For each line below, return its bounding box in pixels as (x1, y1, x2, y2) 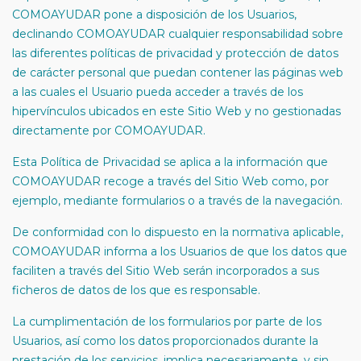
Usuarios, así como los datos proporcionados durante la (12, 334, 318, 348)
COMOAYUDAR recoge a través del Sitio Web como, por (12, 174, 329, 189)
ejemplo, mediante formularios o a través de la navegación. (12, 193, 342, 208)
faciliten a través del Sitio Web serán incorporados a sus (12, 263, 319, 278)
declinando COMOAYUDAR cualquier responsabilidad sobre (12, 27, 343, 41)
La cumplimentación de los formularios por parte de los (12, 314, 322, 329)
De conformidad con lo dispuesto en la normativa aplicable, (12, 225, 343, 239)
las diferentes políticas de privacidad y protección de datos (12, 46, 338, 60)
